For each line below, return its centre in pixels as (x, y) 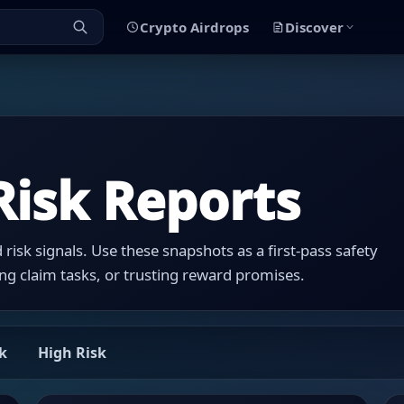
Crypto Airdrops (194, 27)
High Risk (72, 353)
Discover (314, 27)
